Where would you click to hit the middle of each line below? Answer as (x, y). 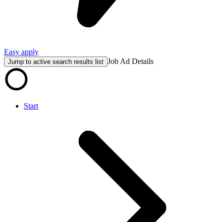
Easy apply (21, 52)
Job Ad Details (131, 61)
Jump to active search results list (56, 61)
